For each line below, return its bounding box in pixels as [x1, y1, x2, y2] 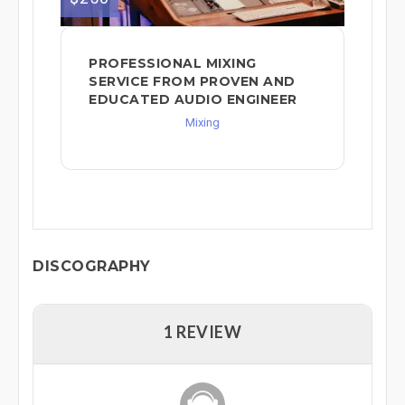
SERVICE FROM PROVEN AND [89, 72, 296, 89]
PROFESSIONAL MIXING [89, 54, 257, 71]
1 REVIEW [164, 321, 241, 342]
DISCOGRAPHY [33, 257, 151, 275]
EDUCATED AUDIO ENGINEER [89, 90, 297, 108]
